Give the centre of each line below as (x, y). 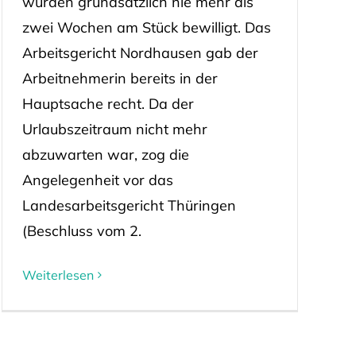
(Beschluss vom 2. (81, 230)
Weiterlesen (58, 275)
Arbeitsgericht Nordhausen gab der (140, 52)
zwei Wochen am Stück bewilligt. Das (146, 27)
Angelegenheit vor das (97, 180)
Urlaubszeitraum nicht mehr (114, 129)
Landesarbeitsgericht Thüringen (129, 205)
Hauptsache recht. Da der (108, 103)
